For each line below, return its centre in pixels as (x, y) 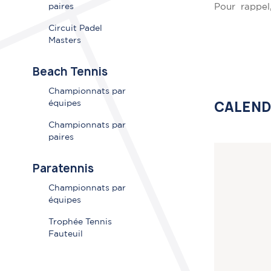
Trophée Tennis (80, 222)
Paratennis (63, 169)
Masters (64, 41)
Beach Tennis (70, 72)
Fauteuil (65, 234)
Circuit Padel (75, 29)
